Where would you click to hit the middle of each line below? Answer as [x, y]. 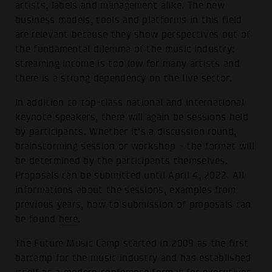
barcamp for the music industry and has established [133, 258]
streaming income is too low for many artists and [128, 64]
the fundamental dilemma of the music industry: [125, 49]
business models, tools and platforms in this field [129, 20]
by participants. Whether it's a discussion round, [126, 131]
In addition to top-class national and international [130, 102]
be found [37, 219]
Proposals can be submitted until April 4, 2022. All [130, 175]
